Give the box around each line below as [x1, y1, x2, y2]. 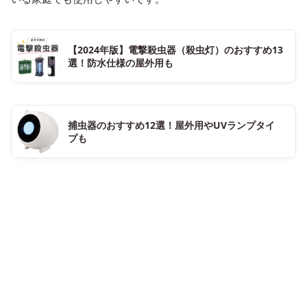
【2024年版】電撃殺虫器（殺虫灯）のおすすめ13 [68, 43, 283, 56]
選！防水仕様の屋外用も [68, 56, 173, 69]
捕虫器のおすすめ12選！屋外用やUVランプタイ [68, 119, 275, 132]
